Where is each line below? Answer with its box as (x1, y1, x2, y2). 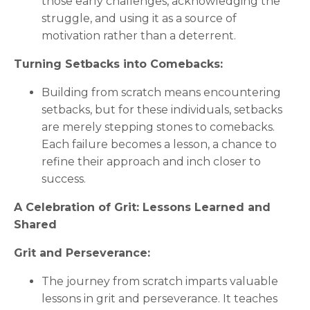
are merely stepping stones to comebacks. (42, 120, 275, 134)
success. (42, 172, 86, 185)
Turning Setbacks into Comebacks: (14, 57, 223, 71)
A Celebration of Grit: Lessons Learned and (14, 200, 271, 214)
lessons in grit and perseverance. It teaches (42, 291, 277, 305)
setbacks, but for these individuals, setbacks (42, 102, 282, 116)
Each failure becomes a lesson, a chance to (42, 137, 277, 151)
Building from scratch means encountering (42, 85, 281, 99)
